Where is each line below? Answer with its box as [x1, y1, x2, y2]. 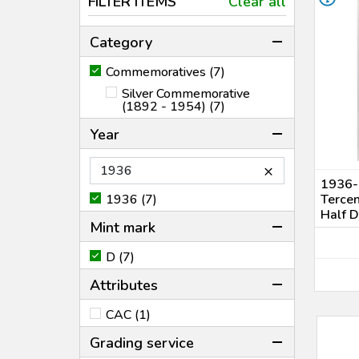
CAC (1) [106, 306, 151, 324]
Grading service [90, 333, 194, 353]
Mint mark [90, 218, 155, 237]
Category [90, 33, 152, 52]
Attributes [90, 276, 158, 295]
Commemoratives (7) [106, 63, 225, 81]
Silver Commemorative [122, 85, 250, 103]
